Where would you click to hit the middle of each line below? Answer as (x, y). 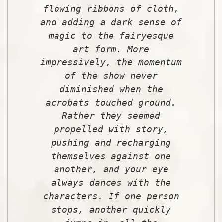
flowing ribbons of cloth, (111, 8)
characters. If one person (111, 196)
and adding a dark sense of (111, 22)
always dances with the (111, 182)
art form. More (111, 49)
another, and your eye (111, 169)
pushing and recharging (111, 142)
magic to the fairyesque (111, 35)
